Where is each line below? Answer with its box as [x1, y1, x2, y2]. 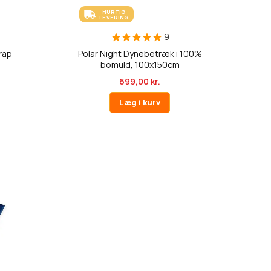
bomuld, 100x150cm [100, 59, 180, 70]
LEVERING [99, 13, 129, 21]
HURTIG [102, 7, 126, 16]
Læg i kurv [119, 97, 160, 108]
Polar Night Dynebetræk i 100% [77, 48, 202, 59]
